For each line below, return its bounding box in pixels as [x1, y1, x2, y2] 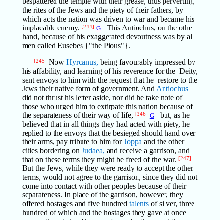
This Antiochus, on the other [100, 24, 194, 32]
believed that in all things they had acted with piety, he [22, 120, 190, 128]
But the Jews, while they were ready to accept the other [22, 164, 193, 172]
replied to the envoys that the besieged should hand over [22, 129, 195, 137]
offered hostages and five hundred [22, 199, 129, 208]
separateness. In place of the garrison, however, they [22, 191, 183, 199]
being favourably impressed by [98, 58, 195, 66]
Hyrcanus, [66, 58, 98, 66]
